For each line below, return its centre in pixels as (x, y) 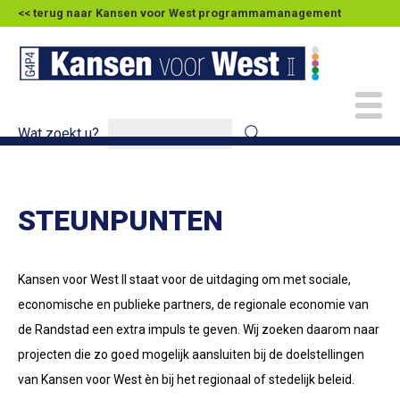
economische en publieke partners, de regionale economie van (193, 304)
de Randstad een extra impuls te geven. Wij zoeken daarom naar (199, 329)
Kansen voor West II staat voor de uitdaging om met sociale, (184, 279)
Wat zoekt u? (58, 133)
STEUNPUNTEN (121, 221)
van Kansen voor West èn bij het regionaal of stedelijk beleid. (186, 379)
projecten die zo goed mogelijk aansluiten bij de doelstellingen (191, 354)
